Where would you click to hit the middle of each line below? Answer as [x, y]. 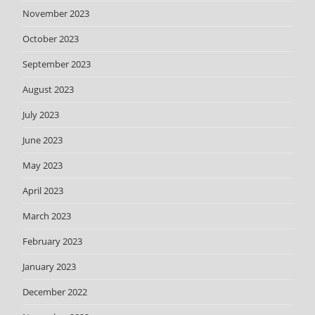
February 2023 [53, 241]
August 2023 [49, 89]
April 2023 [43, 190]
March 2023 [47, 216]
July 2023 [41, 114]
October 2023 [51, 38]
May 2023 [43, 165]
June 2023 [43, 140]
